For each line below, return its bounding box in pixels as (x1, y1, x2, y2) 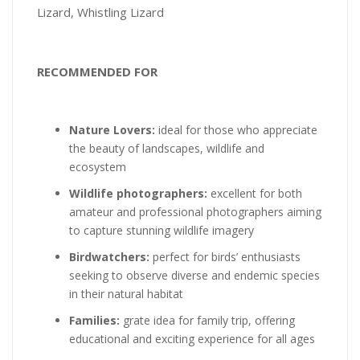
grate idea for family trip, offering (123, 313, 295, 328)
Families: (69, 313, 123, 328)
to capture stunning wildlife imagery (69, 223, 254, 238)
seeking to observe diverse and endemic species (69, 268, 320, 283)
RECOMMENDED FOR (37, 63, 157, 80)
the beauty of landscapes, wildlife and (69, 141, 264, 156)
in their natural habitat (69, 286, 183, 301)
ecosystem (69, 159, 126, 174)
